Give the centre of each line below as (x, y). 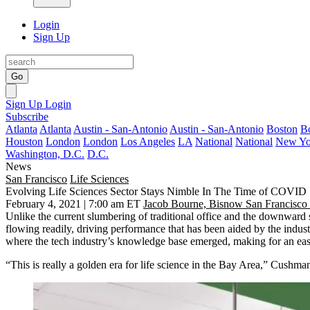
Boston (282, 129)
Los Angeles (148, 142)
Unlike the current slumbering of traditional (101, 216)
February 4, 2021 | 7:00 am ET (73, 204)
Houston (24, 142)
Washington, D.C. (45, 154)
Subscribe (27, 117)
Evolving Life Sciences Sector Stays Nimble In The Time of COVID (156, 191)
